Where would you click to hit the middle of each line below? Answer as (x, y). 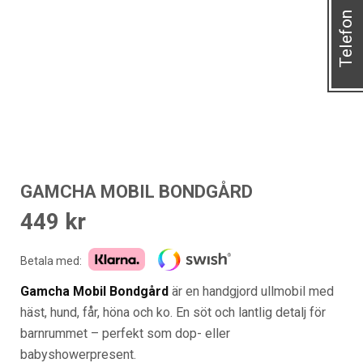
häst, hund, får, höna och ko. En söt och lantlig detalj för (173, 312)
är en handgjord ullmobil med (251, 291)
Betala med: (51, 261)
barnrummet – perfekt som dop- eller (125, 333)
